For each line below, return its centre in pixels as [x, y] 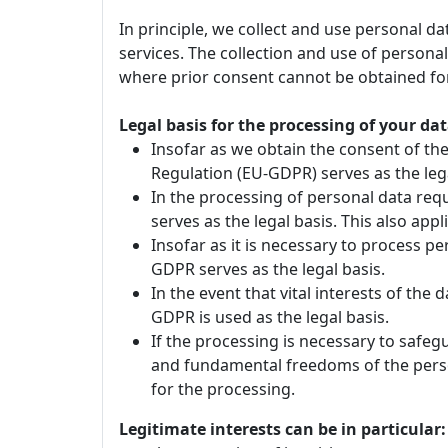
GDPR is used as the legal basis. [270, 317]
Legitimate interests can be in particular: [282, 429]
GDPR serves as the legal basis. [268, 269]
